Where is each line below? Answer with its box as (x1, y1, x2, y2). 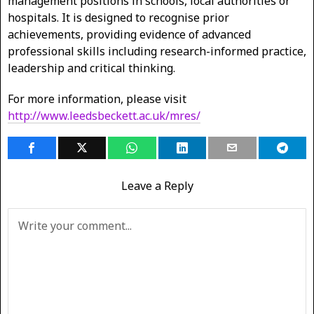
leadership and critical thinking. (8, 60, 175, 76)
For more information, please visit (8, 90, 186, 107)
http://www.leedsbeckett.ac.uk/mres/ (8, 107, 200, 123)
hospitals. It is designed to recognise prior (8, 9, 229, 25)
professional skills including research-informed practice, (8, 43, 306, 59)
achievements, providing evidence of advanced (8, 26, 251, 42)
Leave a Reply (121, 177, 193, 193)
